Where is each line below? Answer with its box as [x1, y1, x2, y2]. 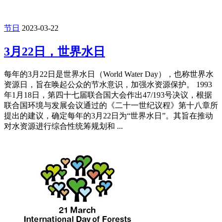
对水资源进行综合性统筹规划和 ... [4, 121, 123, 130]
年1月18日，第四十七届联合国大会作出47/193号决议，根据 [4, 90, 212, 99]
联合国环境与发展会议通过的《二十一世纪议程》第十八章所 [4, 101, 218, 110]
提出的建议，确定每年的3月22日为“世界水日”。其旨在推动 [4, 111, 213, 120]
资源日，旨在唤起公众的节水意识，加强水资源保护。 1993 [4, 80, 212, 89]
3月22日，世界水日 [4, 45, 105, 58]
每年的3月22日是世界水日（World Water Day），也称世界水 [4, 69, 214, 78]
